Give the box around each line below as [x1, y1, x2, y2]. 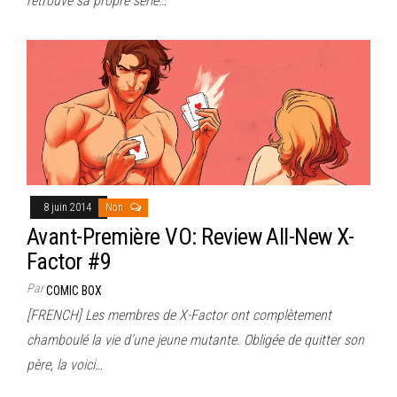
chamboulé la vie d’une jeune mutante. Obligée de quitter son [27, 331, 364, 348]
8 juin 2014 [43, 200, 94, 214]
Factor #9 [27, 247, 112, 275]
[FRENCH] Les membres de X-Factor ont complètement [27, 306, 331, 323]
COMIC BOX [46, 283, 102, 298]
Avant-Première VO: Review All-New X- [27, 222, 354, 250]
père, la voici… [27, 355, 103, 373]
